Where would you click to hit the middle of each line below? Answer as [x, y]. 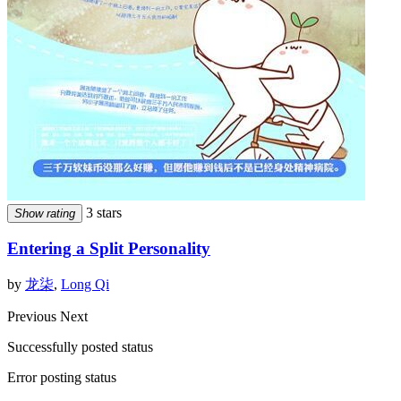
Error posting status [62, 378]
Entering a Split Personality [109, 249]
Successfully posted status [80, 347]
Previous [34, 317]
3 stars [102, 212]
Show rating [45, 213]
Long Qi [85, 285]
